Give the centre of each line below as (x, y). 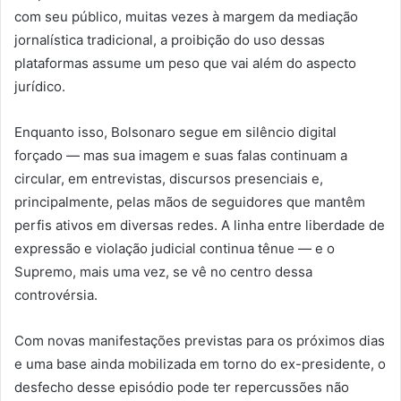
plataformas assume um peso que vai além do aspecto (185, 64)
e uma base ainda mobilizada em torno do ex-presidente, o (200, 364)
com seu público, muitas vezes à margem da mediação (186, 17)
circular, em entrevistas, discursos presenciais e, (169, 179)
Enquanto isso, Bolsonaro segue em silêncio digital (175, 132)
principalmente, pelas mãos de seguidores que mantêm (190, 202)
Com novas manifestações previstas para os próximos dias (200, 341)
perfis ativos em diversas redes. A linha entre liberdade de (200, 226)
